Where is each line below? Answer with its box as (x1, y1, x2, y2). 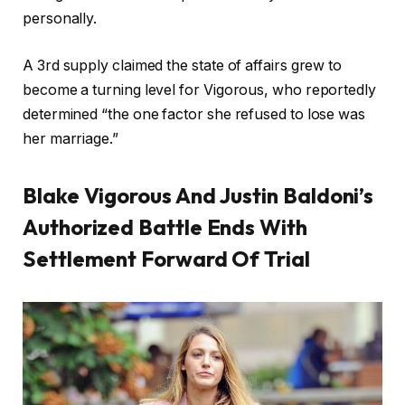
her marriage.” (23, 129, 118, 147)
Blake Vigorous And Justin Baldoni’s (23, 182, 374, 210)
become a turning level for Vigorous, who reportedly (23, 80, 376, 99)
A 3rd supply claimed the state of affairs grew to (23, 56, 343, 74)
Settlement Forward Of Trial (23, 245, 310, 273)
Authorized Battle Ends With (23, 213, 307, 241)
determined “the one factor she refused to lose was (23, 105, 366, 123)
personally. (23, 10, 98, 28)
